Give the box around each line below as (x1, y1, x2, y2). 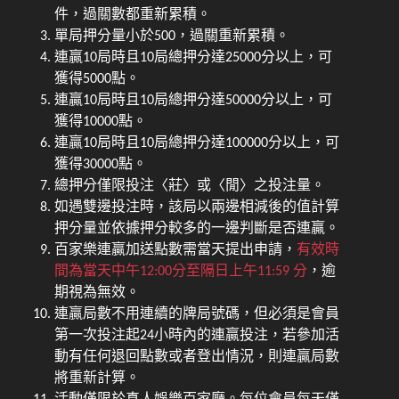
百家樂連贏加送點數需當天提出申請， (54, 242, 297, 257)
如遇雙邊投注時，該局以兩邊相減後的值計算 (54, 199, 340, 215)
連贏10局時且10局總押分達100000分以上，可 (54, 135, 340, 151)
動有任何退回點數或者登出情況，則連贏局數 (54, 349, 340, 364)
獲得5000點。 (54, 71, 141, 86)
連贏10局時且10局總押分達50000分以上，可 (54, 93, 333, 108)
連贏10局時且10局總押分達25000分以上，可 (54, 50, 333, 65)
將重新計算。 (54, 370, 141, 386)
